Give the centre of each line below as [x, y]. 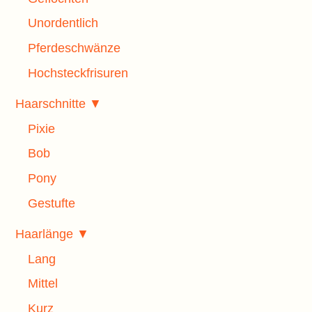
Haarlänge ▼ [52, 234]
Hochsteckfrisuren [78, 73]
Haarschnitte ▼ [58, 104]
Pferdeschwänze [74, 48]
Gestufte [52, 203]
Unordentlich [63, 23]
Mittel [43, 284]
